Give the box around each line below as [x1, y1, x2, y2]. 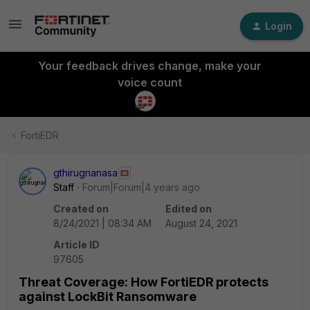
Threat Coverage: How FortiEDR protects [19, 275, 268, 289]
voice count [117, 75, 182, 89]
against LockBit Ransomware [19, 289, 197, 304]
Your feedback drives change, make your [37, 59, 262, 73]
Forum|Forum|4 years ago [82, 181, 200, 193]
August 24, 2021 [165, 217, 237, 229]
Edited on [165, 203, 212, 215]
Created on [53, 203, 109, 215]
